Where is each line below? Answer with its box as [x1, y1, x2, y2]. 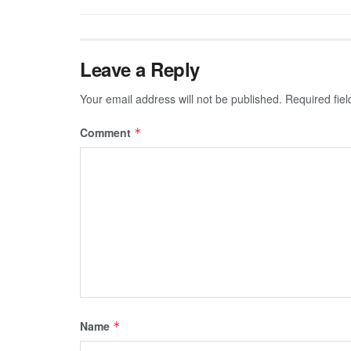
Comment [80, 124, 134, 140]
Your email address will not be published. [80, 90, 282, 107]
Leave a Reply [80, 55, 200, 82]
